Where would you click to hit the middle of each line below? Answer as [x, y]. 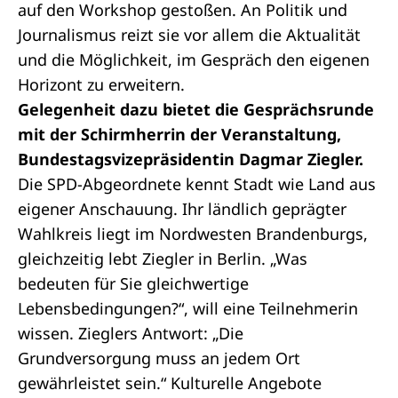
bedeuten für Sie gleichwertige [133, 283]
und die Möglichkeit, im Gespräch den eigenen [194, 60]
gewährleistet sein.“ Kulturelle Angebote [170, 383]
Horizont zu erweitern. [101, 84]
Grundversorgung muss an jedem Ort [159, 358]
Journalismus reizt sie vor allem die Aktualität [189, 35]
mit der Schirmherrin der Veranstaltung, [179, 134]
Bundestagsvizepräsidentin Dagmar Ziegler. [191, 159]
